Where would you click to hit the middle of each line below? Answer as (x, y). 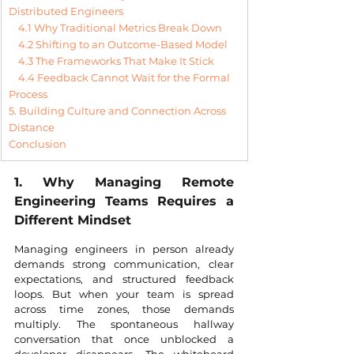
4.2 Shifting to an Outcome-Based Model (123, 44)
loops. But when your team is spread (124, 294)
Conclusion (38, 144)
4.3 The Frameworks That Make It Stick (116, 61)
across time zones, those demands (124, 309)
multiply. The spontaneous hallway (124, 324)
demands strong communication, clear (124, 264)
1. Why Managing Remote (124, 182)
